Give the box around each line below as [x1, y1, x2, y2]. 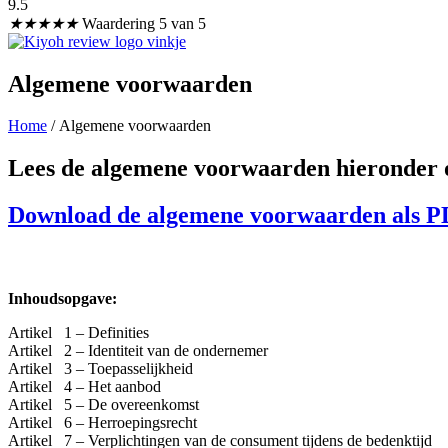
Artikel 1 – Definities [8, 323, 149, 341]
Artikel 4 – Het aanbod [8, 377, 161, 395]
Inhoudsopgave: [8, 289, 117, 307]
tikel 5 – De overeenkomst [25, 395, 199, 413]
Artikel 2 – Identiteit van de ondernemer [8, 341, 268, 359]
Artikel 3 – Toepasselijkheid [8, 359, 193, 377]
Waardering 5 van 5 [82, 14, 206, 32]
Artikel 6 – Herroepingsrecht [8, 413, 197, 431]
